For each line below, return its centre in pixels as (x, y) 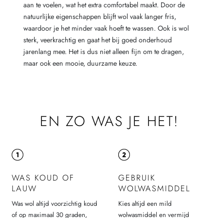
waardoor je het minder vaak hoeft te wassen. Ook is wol (106, 28)
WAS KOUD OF (43, 177)
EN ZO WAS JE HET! (109, 121)
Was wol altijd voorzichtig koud (54, 204)
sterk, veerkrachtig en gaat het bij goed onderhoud (97, 40)
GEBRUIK (137, 177)
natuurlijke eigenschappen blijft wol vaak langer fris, (100, 16)
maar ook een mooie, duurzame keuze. (80, 63)
